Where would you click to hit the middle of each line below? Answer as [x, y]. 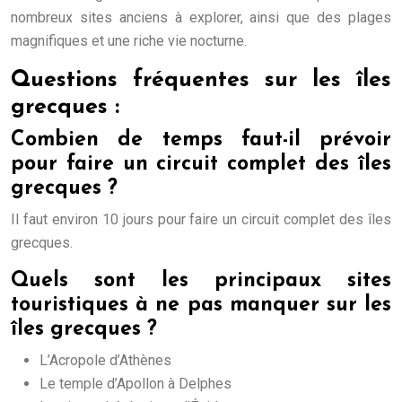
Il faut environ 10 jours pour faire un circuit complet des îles [201, 219]
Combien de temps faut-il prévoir [201, 140]
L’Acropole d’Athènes [105, 360]
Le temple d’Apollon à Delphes [135, 384]
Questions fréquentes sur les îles [201, 80]
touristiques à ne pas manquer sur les [201, 306]
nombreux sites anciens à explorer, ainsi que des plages [201, 17]
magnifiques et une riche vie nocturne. [129, 41]
